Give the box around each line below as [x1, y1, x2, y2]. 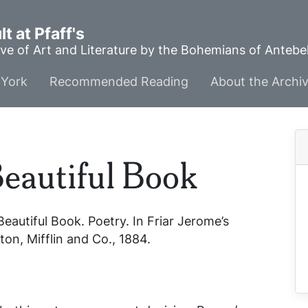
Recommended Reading [49, 73, 188, 90]
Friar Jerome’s [147, 212, 229, 230]
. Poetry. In [81, 212, 147, 230]
